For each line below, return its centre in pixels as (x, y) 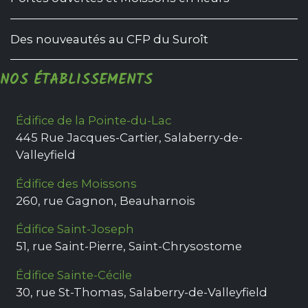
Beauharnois (158, 200)
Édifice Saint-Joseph (75, 229)
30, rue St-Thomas (70, 293)
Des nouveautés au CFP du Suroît (109, 39)
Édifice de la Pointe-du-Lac (94, 120)
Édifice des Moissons (77, 183)
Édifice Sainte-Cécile (74, 275)
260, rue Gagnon (65, 200)
